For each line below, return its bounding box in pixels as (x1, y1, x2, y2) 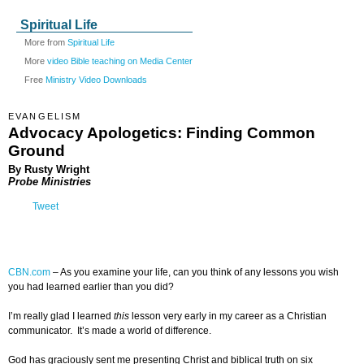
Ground (8, 141, 65, 159)
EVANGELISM (8, 111, 82, 121)
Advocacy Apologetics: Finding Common (8, 123, 315, 141)
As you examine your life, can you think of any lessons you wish (60, 266, 339, 279)
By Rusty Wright (8, 162, 89, 175)
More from (24, 37, 67, 47)
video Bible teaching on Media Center (47, 55, 193, 66)
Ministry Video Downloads (45, 74, 147, 84)
